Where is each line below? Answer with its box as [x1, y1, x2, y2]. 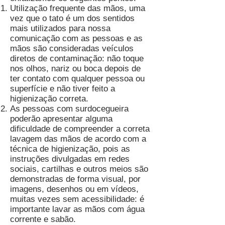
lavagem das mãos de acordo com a [10, 134, 146, 144]
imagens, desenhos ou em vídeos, [10, 184, 139, 194]
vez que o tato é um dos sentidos [10, 14, 135, 23]
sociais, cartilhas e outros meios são [10, 164, 148, 174]
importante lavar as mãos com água [10, 204, 145, 214]
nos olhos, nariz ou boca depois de [10, 64, 141, 73]
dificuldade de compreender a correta [10, 124, 150, 134]
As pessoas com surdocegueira [10, 104, 129, 114]
